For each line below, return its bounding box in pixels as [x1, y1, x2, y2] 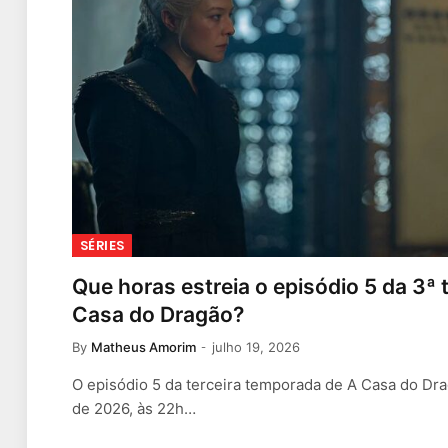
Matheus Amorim [91, 339, 196, 356]
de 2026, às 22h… [72, 399, 196, 419]
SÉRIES [80, 236, 125, 256]
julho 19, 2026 [212, 339, 300, 356]
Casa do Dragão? [72, 302, 244, 328]
